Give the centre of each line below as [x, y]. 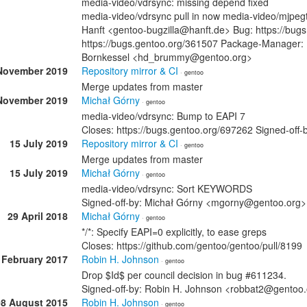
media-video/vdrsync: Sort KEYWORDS [167, 188]
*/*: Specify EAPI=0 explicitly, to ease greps [174, 232]
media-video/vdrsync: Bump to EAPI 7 [163, 116]
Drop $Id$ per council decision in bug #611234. [184, 275]
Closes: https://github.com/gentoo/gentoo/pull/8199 [192, 245]
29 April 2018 [38, 216]
